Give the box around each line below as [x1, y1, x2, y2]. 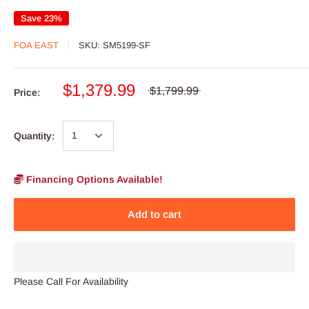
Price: [14, 86, 40, 98]
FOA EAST [14, 39, 59, 50]
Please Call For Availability [14, 275, 128, 287]
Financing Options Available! [23, 173, 163, 185]
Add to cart [128, 208, 181, 220]
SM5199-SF [103, 39, 150, 50]
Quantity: [14, 130, 54, 141]
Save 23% [21, 12, 62, 23]
